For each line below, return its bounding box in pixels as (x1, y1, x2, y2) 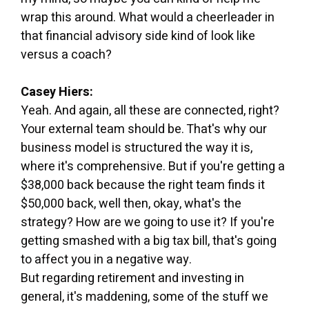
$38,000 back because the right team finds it (21, 175, 265, 195)
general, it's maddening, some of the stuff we (21, 287, 268, 306)
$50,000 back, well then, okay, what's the (21, 194, 241, 213)
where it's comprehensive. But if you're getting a (21, 157, 285, 176)
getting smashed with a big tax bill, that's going (21, 231, 277, 250)
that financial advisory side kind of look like (21, 26, 255, 46)
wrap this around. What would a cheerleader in (21, 8, 275, 27)
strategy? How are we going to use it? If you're (21, 212, 275, 232)
